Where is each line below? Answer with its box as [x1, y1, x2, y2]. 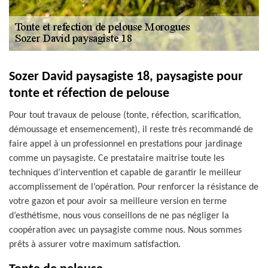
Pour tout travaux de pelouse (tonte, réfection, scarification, [9, 111, 241, 120]
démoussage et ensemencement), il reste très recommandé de [9, 125, 253, 135]
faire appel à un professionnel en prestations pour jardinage [9, 139, 242, 149]
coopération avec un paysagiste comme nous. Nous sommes [9, 226, 242, 235]
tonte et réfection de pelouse [9, 87, 169, 100]
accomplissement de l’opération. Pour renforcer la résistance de [9, 182, 258, 192]
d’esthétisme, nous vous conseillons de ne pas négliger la [9, 211, 229, 221]
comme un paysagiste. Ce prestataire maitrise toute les [9, 154, 224, 163]
